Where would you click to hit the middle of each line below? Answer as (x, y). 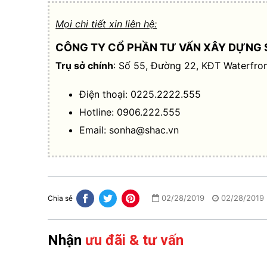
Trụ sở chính (85, 66)
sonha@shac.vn (144, 130)
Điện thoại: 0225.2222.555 (140, 94)
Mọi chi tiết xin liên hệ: (106, 24)
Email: (94, 130)
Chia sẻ (60, 198)
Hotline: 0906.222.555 (130, 112)
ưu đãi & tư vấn (134, 240)
